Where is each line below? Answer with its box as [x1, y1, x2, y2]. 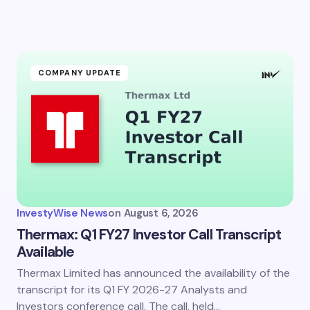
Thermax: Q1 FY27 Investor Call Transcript [17, 225, 282, 244]
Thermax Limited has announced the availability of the [17, 266, 290, 280]
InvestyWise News [17, 206, 109, 220]
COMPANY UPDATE [38, 68, 122, 77]
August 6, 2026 [123, 206, 199, 220]
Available [17, 242, 75, 262]
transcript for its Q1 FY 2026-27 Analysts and [17, 282, 247, 297]
